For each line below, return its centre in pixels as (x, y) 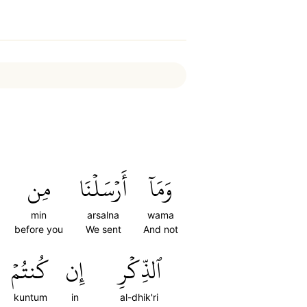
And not (161, 229)
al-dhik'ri (139, 297)
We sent (103, 229)
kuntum (30, 297)
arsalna (103, 215)
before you (39, 229)
